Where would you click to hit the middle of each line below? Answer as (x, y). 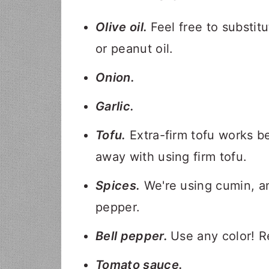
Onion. (115, 77)
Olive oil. (123, 27)
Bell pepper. (133, 236)
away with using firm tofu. (171, 157)
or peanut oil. (134, 49)
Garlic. (115, 106)
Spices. (118, 186)
